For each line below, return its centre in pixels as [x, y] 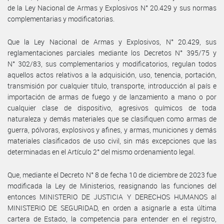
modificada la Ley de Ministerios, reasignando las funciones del [112, 185]
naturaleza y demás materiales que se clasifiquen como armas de [112, 118]
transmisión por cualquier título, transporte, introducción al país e [112, 85]
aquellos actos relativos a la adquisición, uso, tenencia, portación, [112, 74]
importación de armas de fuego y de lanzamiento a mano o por [112, 96]
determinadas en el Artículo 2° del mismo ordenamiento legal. [101, 151]
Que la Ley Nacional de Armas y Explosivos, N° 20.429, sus [112, 41]
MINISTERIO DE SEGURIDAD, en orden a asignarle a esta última [112, 207]
